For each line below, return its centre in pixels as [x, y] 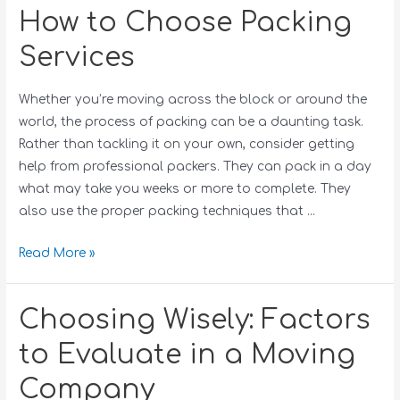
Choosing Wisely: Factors [195, 321]
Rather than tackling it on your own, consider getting [187, 145]
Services [77, 58]
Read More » [57, 254]
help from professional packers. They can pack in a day [196, 167]
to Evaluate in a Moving [187, 355]
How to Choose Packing [186, 23]
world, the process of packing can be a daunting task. [192, 122]
